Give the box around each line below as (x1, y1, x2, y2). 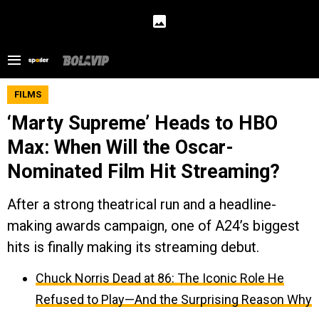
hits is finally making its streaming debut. (7, 239, 259, 256)
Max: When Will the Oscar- (7, 136, 234, 159)
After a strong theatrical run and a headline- (7, 196, 276, 213)
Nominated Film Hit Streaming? (7, 160, 280, 183)
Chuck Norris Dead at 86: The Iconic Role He (36, 271, 284, 286)
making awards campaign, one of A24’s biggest (7, 217, 300, 234)
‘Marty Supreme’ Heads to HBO (7, 112, 278, 135)
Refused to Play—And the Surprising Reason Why (36, 292, 312, 307)
